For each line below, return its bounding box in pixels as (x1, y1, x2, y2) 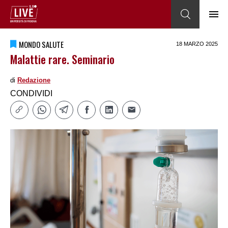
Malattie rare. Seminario (10, 51, 115, 67)
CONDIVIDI (10, 89, 52, 98)
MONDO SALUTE (19, 39, 64, 50)
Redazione (17, 76, 50, 84)
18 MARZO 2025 (176, 41, 218, 47)
